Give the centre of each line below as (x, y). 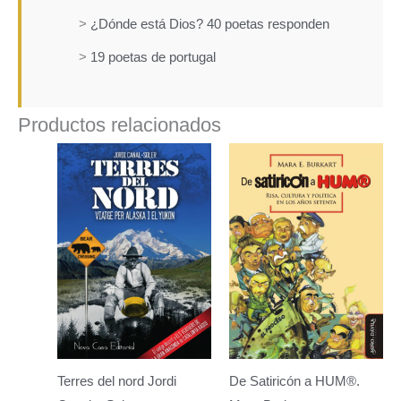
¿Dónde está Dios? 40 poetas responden (209, 25)
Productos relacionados (119, 125)
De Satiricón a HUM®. (294, 381)
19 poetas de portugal (153, 58)
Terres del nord (102, 381)
